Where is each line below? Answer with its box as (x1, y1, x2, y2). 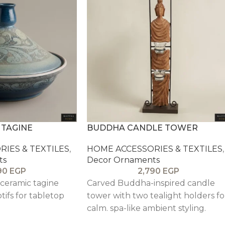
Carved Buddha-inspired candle (87, 178, 215, 188)
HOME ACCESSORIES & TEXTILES (87, 144, 222, 154)
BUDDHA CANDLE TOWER (87, 123, 198, 133)
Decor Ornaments (87, 155, 160, 165)
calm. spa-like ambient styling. (87, 203, 206, 213)
